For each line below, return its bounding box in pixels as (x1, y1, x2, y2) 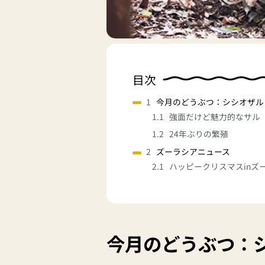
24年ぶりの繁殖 (169, 128, 229, 140)
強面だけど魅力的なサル (169, 110, 261, 122)
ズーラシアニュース (156, 146, 231, 158)
